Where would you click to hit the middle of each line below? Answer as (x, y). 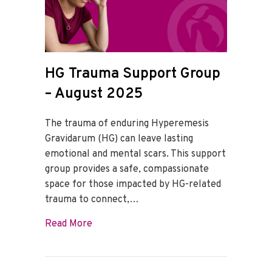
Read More (69, 224)
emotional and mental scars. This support (135, 154)
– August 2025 (94, 94)
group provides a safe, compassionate (127, 169)
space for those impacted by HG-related (133, 184)
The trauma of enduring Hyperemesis (127, 124)
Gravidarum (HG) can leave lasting (119, 139)
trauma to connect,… (92, 199)
